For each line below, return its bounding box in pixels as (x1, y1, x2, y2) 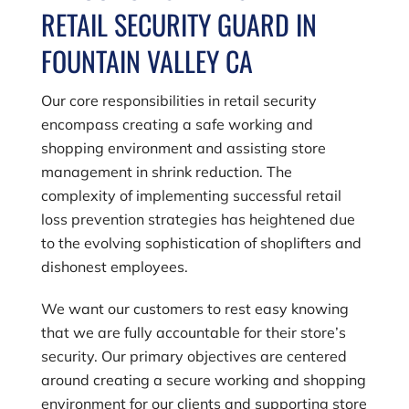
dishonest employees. (40, 257, 188, 276)
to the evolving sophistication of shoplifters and (40, 233, 362, 252)
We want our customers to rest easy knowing (40, 299, 349, 318)
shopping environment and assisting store (40, 138, 326, 157)
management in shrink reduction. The (40, 162, 292, 181)
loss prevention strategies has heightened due (40, 209, 355, 228)
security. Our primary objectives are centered (40, 346, 347, 365)
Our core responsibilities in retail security (40, 90, 317, 110)
